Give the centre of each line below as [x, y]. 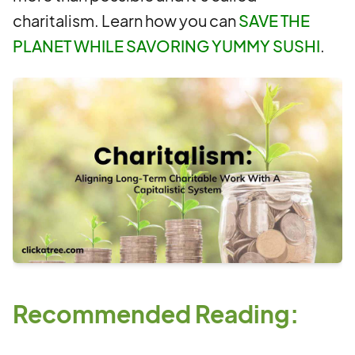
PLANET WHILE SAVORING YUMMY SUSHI [166, 46]
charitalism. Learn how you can [126, 20]
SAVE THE [274, 20]
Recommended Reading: [156, 314]
